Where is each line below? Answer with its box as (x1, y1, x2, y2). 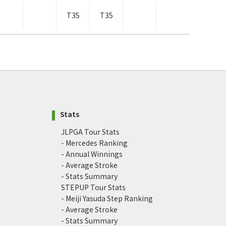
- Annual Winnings (61, 149, 123, 159)
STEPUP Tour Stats (61, 182, 126, 193)
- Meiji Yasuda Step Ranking (61, 193, 153, 204)
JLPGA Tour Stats (61, 127, 120, 137)
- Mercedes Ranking (61, 138, 128, 148)
